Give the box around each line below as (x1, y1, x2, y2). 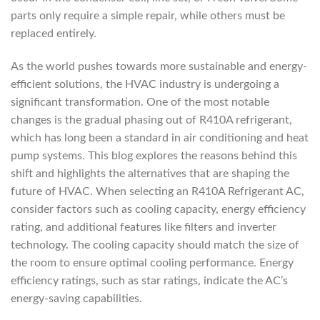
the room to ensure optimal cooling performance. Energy (11, 256, 294, 269)
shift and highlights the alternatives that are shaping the (11, 167, 289, 179)
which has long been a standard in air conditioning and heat (11, 131, 309, 144)
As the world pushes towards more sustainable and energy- (11, 60, 307, 72)
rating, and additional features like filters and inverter (11, 221, 276, 233)
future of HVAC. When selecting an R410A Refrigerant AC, (11, 185, 304, 197)
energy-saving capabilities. (11, 292, 142, 304)
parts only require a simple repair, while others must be (11, 9, 285, 21)
